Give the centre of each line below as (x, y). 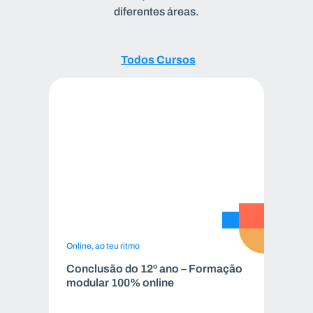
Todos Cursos (158, 59)
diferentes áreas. (156, 12)
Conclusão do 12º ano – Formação (154, 269)
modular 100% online (120, 283)
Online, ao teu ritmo (103, 246)
